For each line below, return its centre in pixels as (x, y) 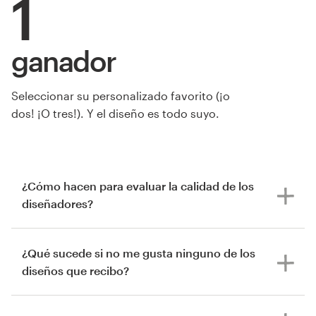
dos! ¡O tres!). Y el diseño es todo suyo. (115, 113)
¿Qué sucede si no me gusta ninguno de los (139, 253)
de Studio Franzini (104, 89)
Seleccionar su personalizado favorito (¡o (121, 95)
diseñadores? (57, 203)
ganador (64, 61)
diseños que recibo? (75, 270)
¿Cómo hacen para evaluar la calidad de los (138, 186)
